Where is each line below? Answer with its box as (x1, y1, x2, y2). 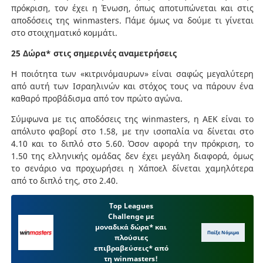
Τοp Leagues (109, 200, 153, 211)
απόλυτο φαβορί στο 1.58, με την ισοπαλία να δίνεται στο (11, 125, 254, 137)
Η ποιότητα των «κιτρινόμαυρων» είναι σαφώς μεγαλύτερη (11, 68, 254, 79)
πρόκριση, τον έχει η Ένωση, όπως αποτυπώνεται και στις (11, 2, 254, 14)
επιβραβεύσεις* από (93, 242, 168, 253)
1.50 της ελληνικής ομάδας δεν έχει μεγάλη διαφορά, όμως (11, 150, 254, 161)
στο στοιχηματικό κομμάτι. (11, 26, 117, 38)
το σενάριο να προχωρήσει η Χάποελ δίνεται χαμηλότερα (11, 162, 254, 174)
